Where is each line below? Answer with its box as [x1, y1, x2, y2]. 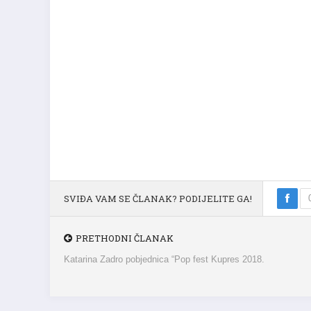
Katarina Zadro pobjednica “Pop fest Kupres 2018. [64, 259, 264, 269]
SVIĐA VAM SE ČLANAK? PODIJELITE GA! [64, 197, 252, 210]
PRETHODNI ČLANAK [76, 237, 174, 249]
